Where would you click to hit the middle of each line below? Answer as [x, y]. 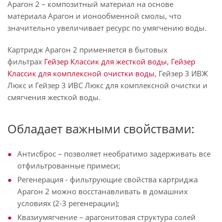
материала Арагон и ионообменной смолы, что [94, 16]
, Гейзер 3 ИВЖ [181, 73]
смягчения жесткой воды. [54, 97]
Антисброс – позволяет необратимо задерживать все [114, 153]
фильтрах [26, 61]
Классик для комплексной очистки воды [81, 73]
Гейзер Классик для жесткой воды [106, 61]
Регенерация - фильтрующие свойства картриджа [108, 179]
